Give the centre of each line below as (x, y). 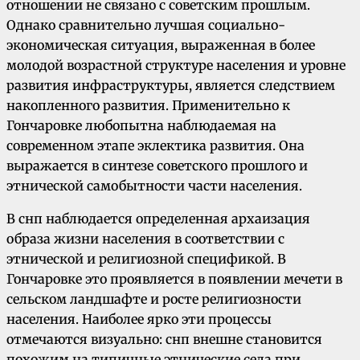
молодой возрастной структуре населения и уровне (176, 65)
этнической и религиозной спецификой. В (146, 259)
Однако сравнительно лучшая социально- (146, 25)
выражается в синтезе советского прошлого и (157, 166)
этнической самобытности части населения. (154, 186)
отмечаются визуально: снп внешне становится (164, 340)
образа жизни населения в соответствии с (145, 239)
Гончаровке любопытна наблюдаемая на (141, 126)
